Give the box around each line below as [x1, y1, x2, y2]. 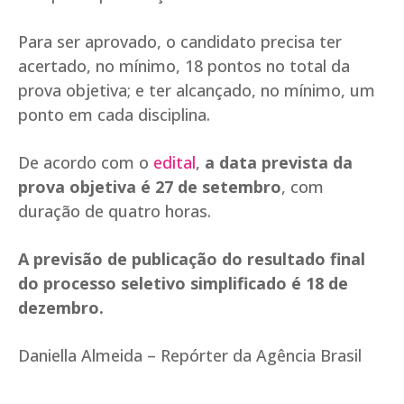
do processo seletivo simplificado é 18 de [18, 272, 348, 295]
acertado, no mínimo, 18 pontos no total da [18, 55, 350, 78]
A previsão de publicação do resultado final [18, 248, 365, 271]
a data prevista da [205, 151, 353, 174]
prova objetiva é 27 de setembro [18, 176, 281, 198]
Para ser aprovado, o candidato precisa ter [18, 31, 342, 53]
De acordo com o [18, 151, 153, 174]
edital [153, 151, 196, 174]
